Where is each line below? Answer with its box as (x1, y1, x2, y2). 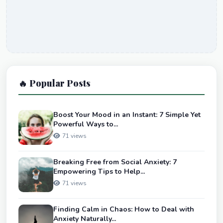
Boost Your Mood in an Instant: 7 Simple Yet (53, 110, 201, 120)
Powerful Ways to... (53, 119, 118, 129)
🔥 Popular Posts (18, 77, 91, 89)
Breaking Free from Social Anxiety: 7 (53, 157, 177, 167)
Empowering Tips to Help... (53, 167, 145, 177)
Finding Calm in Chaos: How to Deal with (53, 205, 194, 215)
